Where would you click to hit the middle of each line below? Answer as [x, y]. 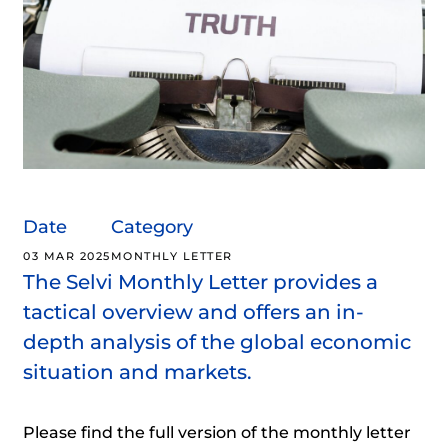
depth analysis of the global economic [217, 341]
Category [151, 226]
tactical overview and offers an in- [193, 311]
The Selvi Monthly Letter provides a [200, 281]
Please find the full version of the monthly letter [217, 432]
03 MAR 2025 [67, 255]
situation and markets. [137, 371]
